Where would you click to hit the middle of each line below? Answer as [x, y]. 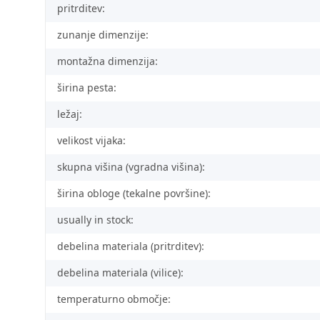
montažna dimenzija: [107, 61]
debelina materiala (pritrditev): [131, 246]
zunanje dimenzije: [103, 35]
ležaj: [70, 114]
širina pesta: [87, 88]
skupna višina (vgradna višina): [131, 167]
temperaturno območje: [114, 299]
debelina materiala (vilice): [120, 273]
